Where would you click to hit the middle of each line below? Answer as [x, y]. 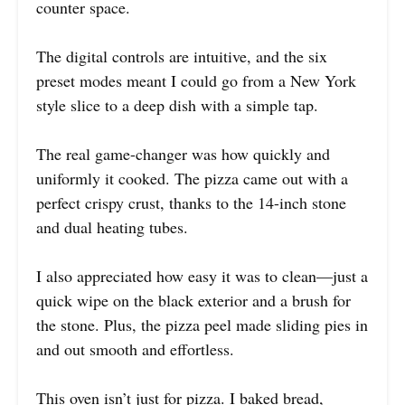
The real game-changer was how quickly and [183, 154]
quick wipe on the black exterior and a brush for [193, 301]
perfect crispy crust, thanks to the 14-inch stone [191, 203]
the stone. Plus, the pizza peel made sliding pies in [202, 325]
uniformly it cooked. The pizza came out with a [192, 179]
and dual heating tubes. [112, 227]
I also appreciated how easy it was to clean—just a [202, 276]
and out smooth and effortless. [135, 349]
